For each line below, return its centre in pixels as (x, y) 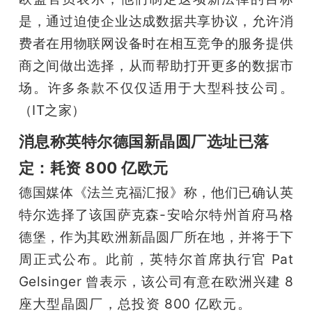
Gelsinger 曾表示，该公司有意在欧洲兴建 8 (156, 281)
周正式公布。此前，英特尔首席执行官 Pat (156, 259)
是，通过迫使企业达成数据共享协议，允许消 (156, 21)
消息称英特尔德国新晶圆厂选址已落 (144, 141)
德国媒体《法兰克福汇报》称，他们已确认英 (156, 192)
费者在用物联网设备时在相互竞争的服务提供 (156, 43)
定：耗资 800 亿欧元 (93, 167)
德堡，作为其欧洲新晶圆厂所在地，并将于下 (156, 236)
